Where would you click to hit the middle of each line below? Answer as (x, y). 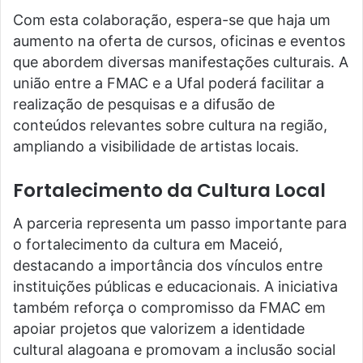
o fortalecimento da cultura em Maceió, (148, 244)
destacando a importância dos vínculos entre (168, 265)
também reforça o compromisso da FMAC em (169, 307)
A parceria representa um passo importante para (180, 223)
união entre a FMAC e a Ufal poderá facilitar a (169, 83)
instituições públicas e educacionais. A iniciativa (175, 286)
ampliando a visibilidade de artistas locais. (156, 146)
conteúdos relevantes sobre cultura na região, (170, 125)
